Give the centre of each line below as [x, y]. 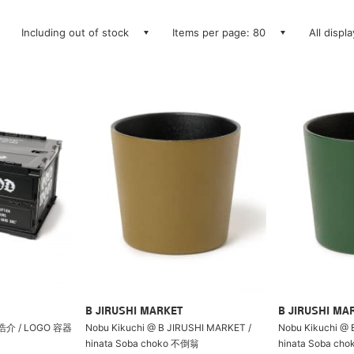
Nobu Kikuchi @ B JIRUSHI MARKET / [168, 327]
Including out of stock [75, 32]
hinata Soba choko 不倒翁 [142, 343]
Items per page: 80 [219, 32]
